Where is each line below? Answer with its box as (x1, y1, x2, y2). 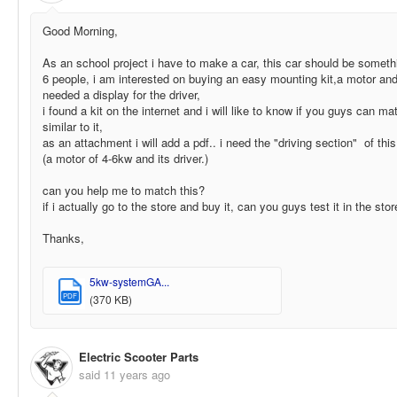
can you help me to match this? (43, 181, 208, 198)
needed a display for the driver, (43, 85, 204, 103)
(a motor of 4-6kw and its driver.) (43, 149, 208, 167)
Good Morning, (43, 21, 121, 39)
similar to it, (43, 117, 106, 135)
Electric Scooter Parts (79, 348, 198, 366)
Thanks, (43, 229, 88, 246)
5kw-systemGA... (90, 273, 169, 289)
